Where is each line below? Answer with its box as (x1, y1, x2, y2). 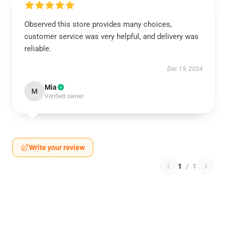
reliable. (24, 44, 51, 53)
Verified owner (45, 93, 84, 100)
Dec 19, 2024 (167, 65, 203, 72)
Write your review (29, 143, 85, 152)
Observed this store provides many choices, (24, 20, 172, 29)
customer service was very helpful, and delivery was (24, 32, 199, 41)
